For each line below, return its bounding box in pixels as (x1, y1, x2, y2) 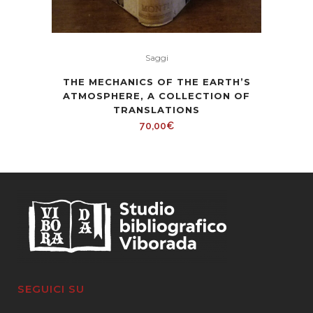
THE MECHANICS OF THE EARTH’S (62, 76, 251, 88)
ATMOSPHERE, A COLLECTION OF (63, 90, 250, 102)
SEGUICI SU (17, 282, 85, 296)
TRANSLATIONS (113, 104, 200, 116)
